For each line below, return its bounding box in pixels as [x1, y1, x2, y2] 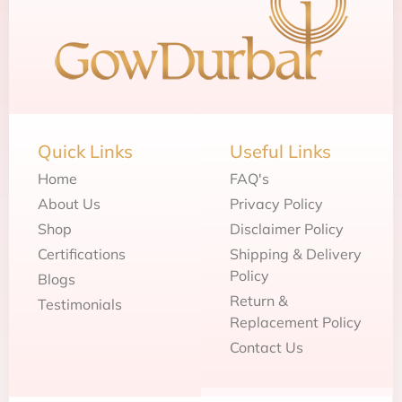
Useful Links [230, 139, 331, 162]
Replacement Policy [230, 312, 362, 331]
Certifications [38, 244, 126, 263]
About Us [38, 194, 100, 213]
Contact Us [230, 337, 303, 356]
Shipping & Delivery [230, 244, 362, 263]
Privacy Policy [230, 194, 323, 213]
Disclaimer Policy [230, 219, 344, 238]
